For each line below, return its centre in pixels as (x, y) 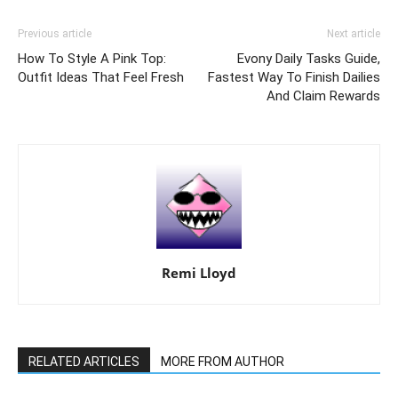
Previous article (55, 34)
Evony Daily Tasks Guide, (309, 59)
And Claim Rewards (323, 96)
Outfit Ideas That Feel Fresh (101, 78)
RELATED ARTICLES (84, 362)
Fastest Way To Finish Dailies (294, 78)
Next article (354, 34)
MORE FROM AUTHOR (223, 362)
